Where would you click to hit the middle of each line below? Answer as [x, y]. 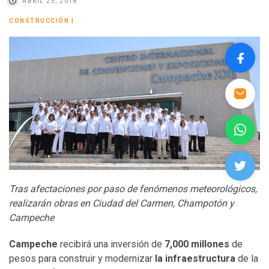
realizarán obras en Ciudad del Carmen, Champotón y [122, 203]
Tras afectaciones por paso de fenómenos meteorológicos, [133, 189]
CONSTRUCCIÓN [39, 20]
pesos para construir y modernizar [82, 258]
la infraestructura [195, 258]
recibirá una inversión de [111, 244]
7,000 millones [197, 244]
